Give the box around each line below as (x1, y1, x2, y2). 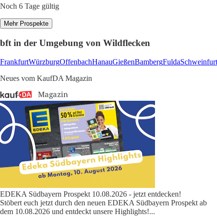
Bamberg (135, 57, 163, 66)
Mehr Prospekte (4, 20, 48, 28)
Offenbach (60, 57, 92, 66)
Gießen (112, 57, 135, 66)
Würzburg (29, 57, 60, 66)
